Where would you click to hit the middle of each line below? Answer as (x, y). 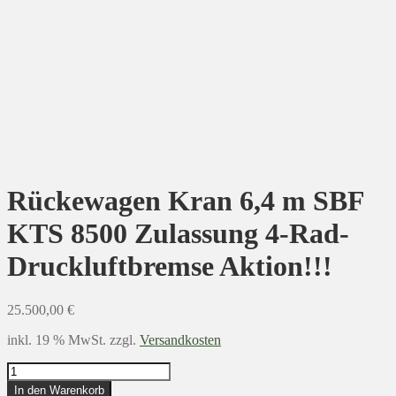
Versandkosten (180, 339)
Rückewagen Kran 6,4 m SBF (186, 201)
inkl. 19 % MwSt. (57, 339)
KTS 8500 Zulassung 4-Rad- (178, 234)
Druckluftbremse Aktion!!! (170, 267)
